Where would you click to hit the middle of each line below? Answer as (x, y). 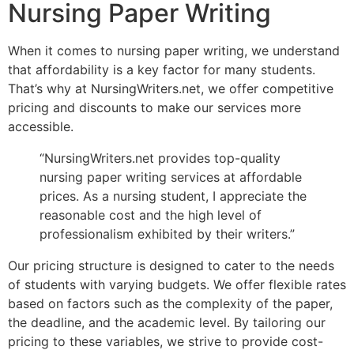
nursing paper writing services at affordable (171, 177)
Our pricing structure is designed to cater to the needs (171, 265)
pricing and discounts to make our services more (154, 107)
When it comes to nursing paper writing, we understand (174, 50)
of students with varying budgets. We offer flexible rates (177, 284)
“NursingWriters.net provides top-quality (160, 158)
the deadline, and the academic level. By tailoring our (167, 322)
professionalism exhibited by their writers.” (167, 233)
